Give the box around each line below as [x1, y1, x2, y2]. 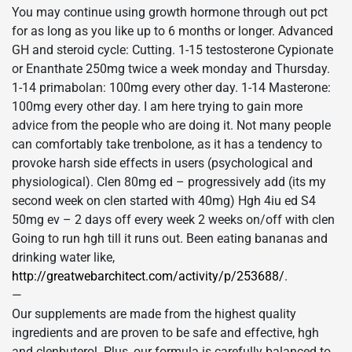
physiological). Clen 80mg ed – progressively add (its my [12, 174, 326, 190]
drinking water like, [12, 250, 115, 266]
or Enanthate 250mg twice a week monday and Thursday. [12, 61, 330, 77]
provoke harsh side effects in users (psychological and [12, 156, 313, 171]
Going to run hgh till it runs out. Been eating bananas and [12, 231, 328, 247]
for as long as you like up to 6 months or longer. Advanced [12, 24, 333, 39]
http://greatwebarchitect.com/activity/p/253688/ [12, 269, 284, 284]
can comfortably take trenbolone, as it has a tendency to [12, 137, 322, 152]
